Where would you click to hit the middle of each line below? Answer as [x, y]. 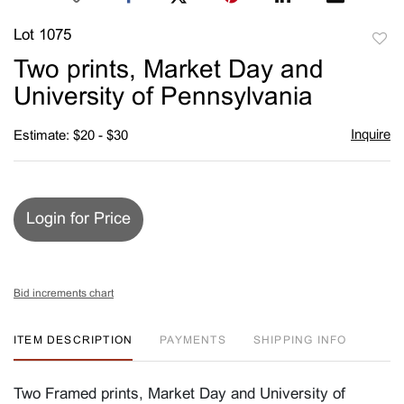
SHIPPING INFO [300, 340]
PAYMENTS [193, 340]
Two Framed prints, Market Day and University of [179, 395]
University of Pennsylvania [163, 98]
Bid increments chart [64, 294]
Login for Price [78, 219]
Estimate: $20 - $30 [71, 136]
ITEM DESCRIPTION [73, 340]
